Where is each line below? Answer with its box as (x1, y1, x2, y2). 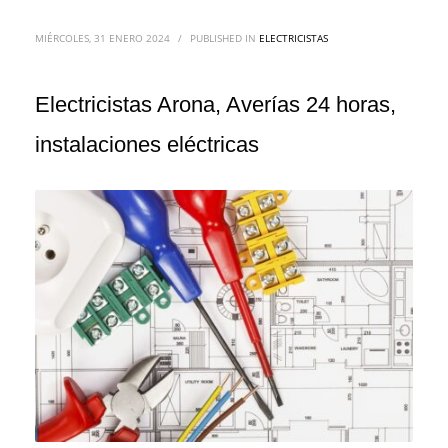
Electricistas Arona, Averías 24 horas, (35, 92, 396, 117)
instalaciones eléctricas (35, 132, 259, 157)
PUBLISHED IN (190, 31, 259, 45)
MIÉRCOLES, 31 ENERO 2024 (35, 31, 170, 45)
